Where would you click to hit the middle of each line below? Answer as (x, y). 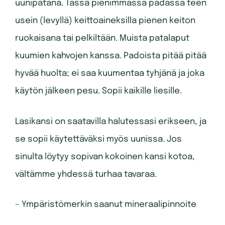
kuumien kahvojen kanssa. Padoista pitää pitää (111, 56)
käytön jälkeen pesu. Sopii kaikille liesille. (98, 91)
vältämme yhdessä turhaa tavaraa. (86, 174)
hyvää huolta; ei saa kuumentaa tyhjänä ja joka (110, 74)
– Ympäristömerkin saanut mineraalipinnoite (106, 205)
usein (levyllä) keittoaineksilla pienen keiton (105, 21)
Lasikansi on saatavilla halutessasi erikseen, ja (111, 122)
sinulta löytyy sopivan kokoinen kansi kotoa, (105, 157)
